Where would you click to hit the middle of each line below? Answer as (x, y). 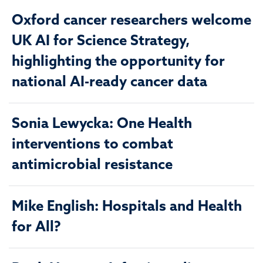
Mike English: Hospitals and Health (127, 207)
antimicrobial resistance (92, 165)
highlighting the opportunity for (118, 62)
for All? (36, 227)
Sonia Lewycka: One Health (102, 124)
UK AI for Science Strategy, (101, 41)
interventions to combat (92, 145)
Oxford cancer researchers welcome (131, 21)
